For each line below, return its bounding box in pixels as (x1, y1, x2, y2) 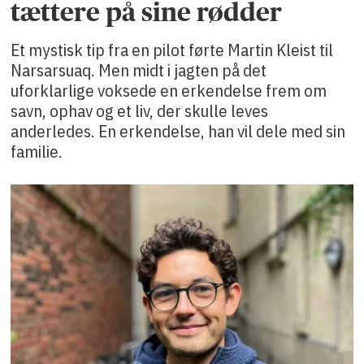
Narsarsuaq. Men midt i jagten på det (11, 58, 267, 81)
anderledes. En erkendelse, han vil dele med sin (11, 119, 346, 142)
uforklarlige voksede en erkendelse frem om (11, 78, 327, 102)
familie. (11, 139, 63, 162)
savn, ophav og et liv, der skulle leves (11, 98, 269, 122)
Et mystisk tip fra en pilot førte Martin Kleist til (11, 37, 334, 61)
